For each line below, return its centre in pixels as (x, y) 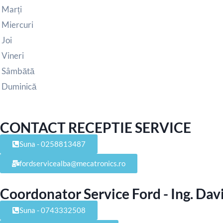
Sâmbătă (18, 71)
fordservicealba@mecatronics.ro (72, 164)
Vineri (13, 55)
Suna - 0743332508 (53, 210)
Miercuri (17, 24)
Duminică (19, 86)
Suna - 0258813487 (53, 144)
